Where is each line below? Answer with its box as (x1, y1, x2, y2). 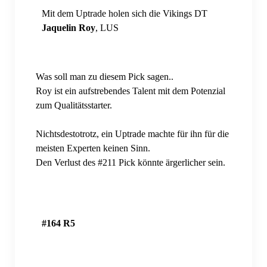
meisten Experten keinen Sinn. (35, 142, 153, 153)
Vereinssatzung (23, 78, 76, 88)
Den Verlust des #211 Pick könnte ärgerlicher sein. (35, 157, 225, 167)
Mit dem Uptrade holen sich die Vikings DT (41, 8, 207, 18)
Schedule (16, 128, 47, 138)
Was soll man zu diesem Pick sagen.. (35, 71, 173, 82)
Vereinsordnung (23, 53, 78, 63)
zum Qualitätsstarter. (35, 100, 112, 110)
